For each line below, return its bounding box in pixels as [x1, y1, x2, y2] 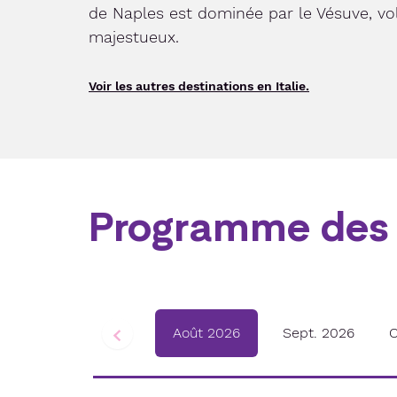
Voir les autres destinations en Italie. [89, 79, 309, 93]
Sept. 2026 [283, 324, 355, 342]
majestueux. [89, 27, 179, 46]
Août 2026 [173, 324, 240, 342]
